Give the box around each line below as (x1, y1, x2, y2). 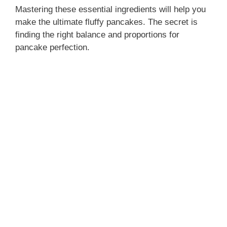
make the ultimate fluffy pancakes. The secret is (15, 17, 198, 27)
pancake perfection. (15, 42, 90, 52)
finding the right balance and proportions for (15, 29, 179, 40)
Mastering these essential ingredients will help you (15, 4, 206, 14)
